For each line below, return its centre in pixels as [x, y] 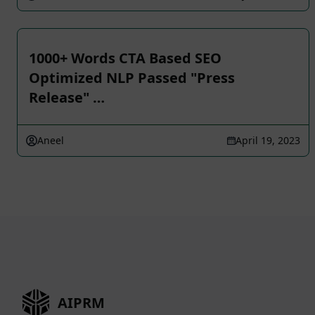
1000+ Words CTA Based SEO [125, 58]
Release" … [67, 97]
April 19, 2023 [268, 140]
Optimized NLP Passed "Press [132, 78]
